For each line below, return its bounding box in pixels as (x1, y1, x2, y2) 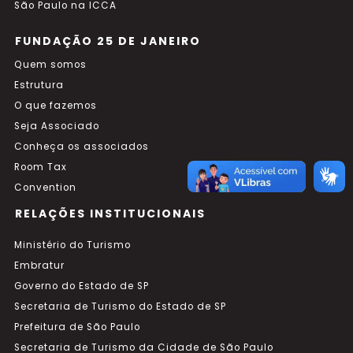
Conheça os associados (14, 140, 149, 153)
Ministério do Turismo (14, 239, 131, 251)
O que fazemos (14, 99, 97, 112)
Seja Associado (14, 120, 99, 132)
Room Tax (14, 161, 67, 173)
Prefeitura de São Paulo (14, 321, 140, 333)
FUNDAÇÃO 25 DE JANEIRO (15, 33, 201, 49)
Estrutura (14, 79, 64, 91)
